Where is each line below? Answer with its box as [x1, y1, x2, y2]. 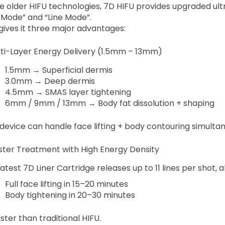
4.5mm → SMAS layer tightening [5, 86, 131, 98]
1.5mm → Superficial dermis [5, 64, 113, 76]
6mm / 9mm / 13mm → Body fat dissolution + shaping [5, 97, 214, 109]
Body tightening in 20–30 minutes [5, 189, 135, 201]
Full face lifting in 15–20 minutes [5, 178, 128, 190]
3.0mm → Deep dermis [5, 75, 95, 87]
